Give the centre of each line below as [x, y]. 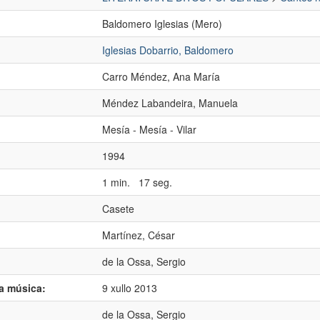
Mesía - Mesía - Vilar [149, 129]
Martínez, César [139, 235]
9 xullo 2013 [130, 288]
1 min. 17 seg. [137, 182]
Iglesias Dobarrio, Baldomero [168, 50]
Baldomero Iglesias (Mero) [162, 24]
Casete [118, 209]
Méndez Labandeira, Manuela [170, 103]
